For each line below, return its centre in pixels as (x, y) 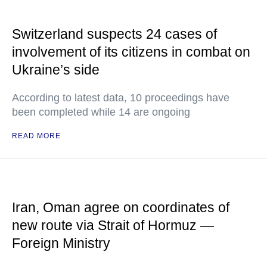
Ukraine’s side (56, 70)
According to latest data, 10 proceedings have (121, 98)
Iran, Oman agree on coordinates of (121, 208)
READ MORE (36, 136)
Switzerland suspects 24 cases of (114, 34)
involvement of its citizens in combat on (131, 52)
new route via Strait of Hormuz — (113, 226)
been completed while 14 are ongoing (101, 112)
